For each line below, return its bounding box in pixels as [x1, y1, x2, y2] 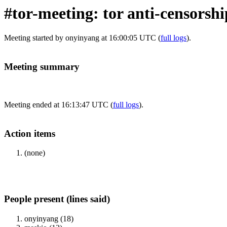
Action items [4, 128, 55, 139]
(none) [24, 148, 45, 158]
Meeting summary [4, 61, 80, 72]
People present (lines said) [4, 194, 110, 205]
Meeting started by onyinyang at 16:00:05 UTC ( [4, 33, 161, 43]
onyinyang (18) [24, 214, 73, 223]
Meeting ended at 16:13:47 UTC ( [4, 100, 113, 109]
